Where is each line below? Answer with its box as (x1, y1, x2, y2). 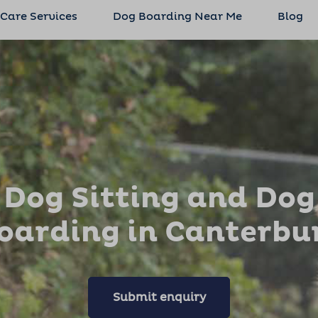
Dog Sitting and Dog (3, 185, 315, 213)
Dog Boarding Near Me (112, 11, 242, 22)
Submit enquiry (112, 292, 206, 303)
